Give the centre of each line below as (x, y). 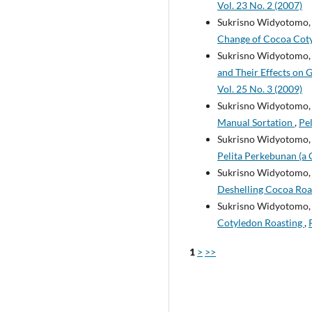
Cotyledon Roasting (261, 222)
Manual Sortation (256, 122)
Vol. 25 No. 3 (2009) (260, 88)
